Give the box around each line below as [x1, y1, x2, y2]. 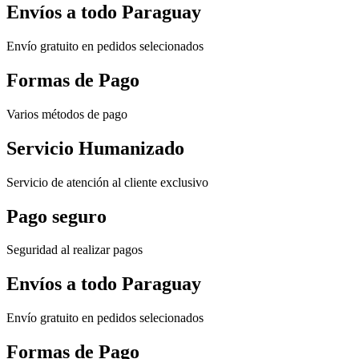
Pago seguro [6, 205, 107, 227]
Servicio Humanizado [6, 137, 184, 159]
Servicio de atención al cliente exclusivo [6, 175, 208, 189]
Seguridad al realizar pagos [6, 243, 143, 257]
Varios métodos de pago [6, 107, 127, 121]
